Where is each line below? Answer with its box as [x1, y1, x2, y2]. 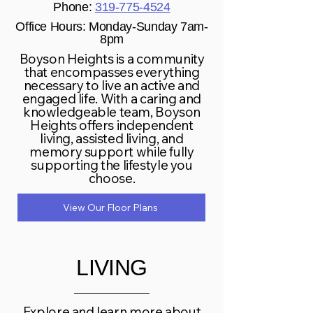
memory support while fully [29, 143, 194, 160]
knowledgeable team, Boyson [22, 103, 201, 120]
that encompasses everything [24, 64, 200, 80]
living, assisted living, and [40, 130, 184, 147]
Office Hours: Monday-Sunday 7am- [15, 20, 208, 34]
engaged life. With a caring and [22, 90, 202, 107]
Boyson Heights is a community [19, 50, 205, 67]
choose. [88, 170, 136, 187]
